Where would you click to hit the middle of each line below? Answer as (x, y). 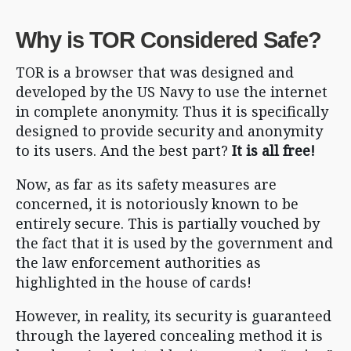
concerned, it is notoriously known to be (157, 204)
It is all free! (273, 150)
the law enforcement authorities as (138, 262)
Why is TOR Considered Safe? (168, 40)
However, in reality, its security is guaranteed (174, 316)
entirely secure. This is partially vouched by (168, 223)
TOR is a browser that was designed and (155, 72)
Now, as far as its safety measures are (146, 184)
